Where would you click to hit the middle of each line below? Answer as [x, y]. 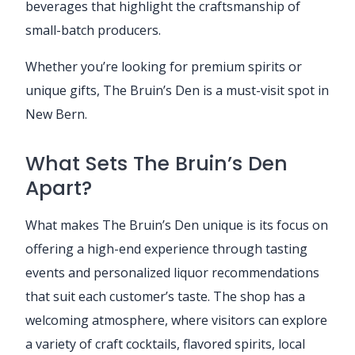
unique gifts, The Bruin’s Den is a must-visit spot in [177, 90]
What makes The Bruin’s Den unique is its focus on [177, 225]
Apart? [59, 188]
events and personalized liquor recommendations [172, 272]
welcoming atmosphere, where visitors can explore [176, 320]
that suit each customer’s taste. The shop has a [165, 296]
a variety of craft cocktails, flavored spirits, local [165, 344]
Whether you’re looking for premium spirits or [164, 66]
